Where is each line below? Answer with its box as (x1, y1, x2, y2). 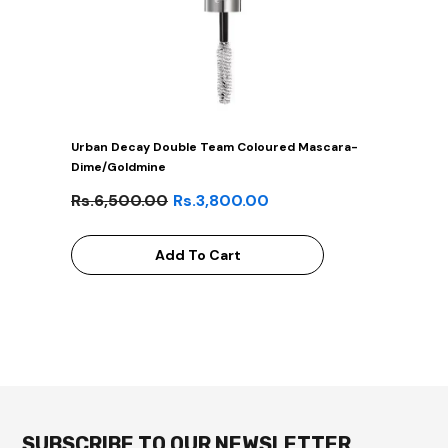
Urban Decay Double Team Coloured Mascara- (71, 139, 358, 156)
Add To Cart (154, 245, 241, 264)
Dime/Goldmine (71, 159, 166, 176)
